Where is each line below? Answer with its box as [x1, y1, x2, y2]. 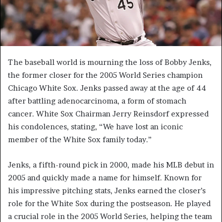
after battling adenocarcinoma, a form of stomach [8, 96, 186, 106]
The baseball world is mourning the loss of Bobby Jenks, [8, 57, 212, 67]
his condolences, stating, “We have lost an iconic [8, 122, 183, 132]
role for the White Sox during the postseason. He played [8, 199, 211, 209]
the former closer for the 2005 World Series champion [8, 70, 203, 80]
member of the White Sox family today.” [8, 135, 152, 145]
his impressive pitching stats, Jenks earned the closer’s [8, 186, 206, 196]
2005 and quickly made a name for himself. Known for [8, 173, 202, 183]
